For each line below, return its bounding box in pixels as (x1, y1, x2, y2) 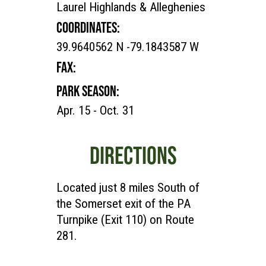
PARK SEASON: (56, 83, 119, 100)
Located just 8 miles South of (56, 180, 199, 195)
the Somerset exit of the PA (56, 197, 191, 211)
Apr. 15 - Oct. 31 (56, 103, 134, 118)
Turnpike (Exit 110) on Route (56, 213, 194, 227)
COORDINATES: (56, 19, 120, 36)
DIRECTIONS (89, 141, 177, 169)
